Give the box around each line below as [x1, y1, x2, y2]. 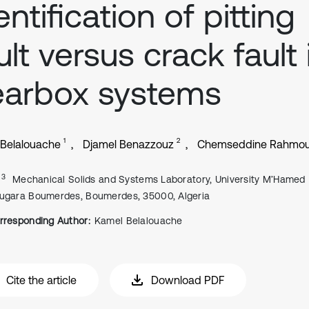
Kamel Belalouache [94, 215, 183, 226]
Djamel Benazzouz [83, 138, 174, 150]
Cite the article [6, 274, 77, 286]
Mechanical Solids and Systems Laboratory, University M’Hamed [12, 174, 306, 185]
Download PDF [151, 274, 224, 286]
